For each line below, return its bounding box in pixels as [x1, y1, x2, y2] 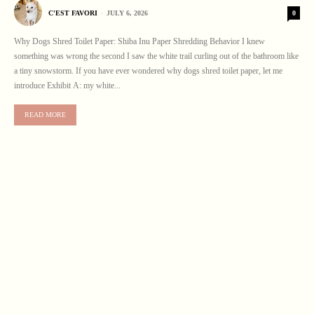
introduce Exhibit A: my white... [14, 80, 121, 90]
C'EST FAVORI [48, 9, 97, 18]
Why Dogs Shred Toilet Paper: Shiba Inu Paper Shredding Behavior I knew [14, 36, 265, 46]
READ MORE [25, 110, 66, 118]
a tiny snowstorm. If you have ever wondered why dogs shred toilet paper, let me [14, 65, 282, 76]
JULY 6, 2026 [107, 9, 148, 18]
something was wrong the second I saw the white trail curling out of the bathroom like [14, 50, 299, 61]
